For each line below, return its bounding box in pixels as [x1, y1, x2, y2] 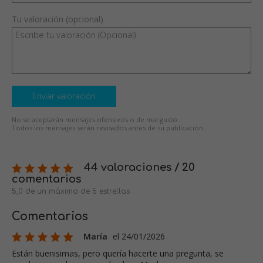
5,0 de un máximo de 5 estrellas [12, 187, 130, 196]
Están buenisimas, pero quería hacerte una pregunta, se [12, 248, 224, 259]
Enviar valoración [32, 90, 96, 102]
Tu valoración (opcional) [12, 14, 103, 25]
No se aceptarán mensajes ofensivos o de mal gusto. [12, 115, 179, 124]
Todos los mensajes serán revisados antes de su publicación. [12, 123, 205, 133]
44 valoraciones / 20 [81, 161, 195, 174]
